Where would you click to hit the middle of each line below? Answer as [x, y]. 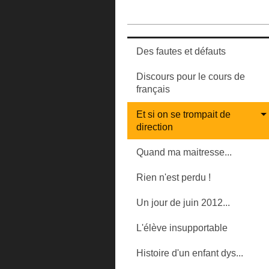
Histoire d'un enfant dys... [190, 253]
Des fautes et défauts [181, 51]
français [153, 89]
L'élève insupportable [182, 228]
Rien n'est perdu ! [174, 177]
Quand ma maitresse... [184, 152]
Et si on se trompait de [183, 114]
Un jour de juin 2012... [183, 203]
